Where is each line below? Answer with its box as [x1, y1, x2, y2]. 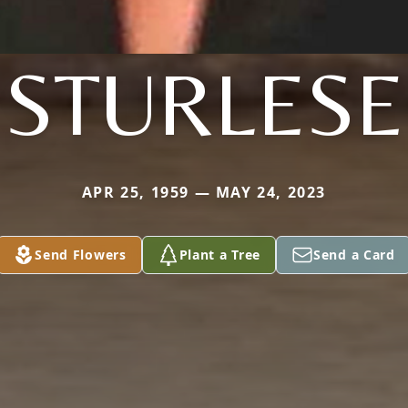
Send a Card [313, 246, 395, 263]
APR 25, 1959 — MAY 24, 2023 [81, 182, 327, 202]
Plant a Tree [178, 246, 261, 263]
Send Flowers [35, 246, 127, 263]
